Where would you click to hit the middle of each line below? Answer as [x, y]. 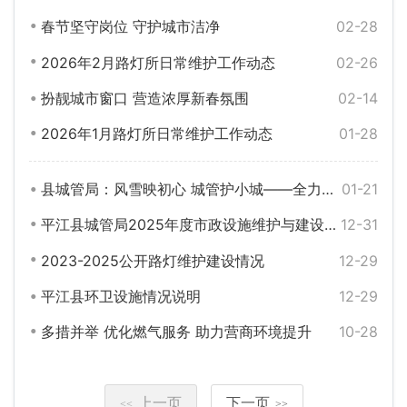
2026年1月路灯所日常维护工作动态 [156, 134]
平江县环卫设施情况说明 [120, 296]
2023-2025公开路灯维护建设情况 [152, 260]
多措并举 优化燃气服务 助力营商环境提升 [176, 332]
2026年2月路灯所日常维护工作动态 [158, 62]
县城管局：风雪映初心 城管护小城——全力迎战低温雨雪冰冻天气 [181, 189]
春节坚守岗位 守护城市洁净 [130, 27]
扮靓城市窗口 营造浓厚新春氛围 [144, 99]
